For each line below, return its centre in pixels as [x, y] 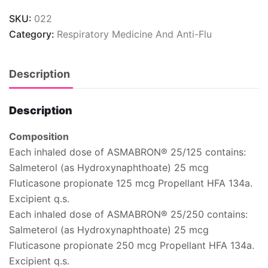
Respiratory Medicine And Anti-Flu [134, 34]
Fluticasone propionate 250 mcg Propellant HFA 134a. [132, 245]
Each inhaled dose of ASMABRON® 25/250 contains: [128, 214]
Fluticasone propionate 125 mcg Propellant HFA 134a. [131, 183]
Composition [39, 136]
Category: [33, 34]
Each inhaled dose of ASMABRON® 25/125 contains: [127, 152]
